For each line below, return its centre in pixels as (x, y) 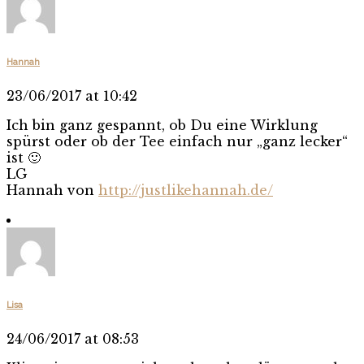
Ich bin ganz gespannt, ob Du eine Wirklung (162, 125)
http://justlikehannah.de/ (186, 190)
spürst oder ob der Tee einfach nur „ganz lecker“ (177, 141)
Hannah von (52, 190)
